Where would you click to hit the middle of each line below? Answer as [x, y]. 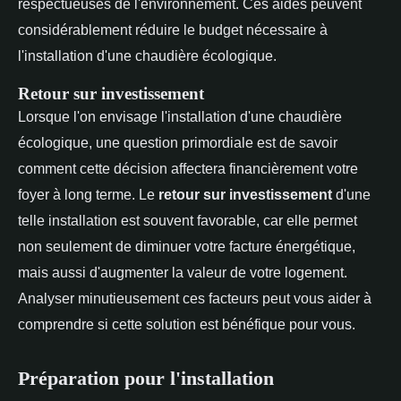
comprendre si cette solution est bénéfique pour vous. [187, 324]
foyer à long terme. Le [88, 194]
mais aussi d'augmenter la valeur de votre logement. [183, 272]
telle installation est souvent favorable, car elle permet [188, 220]
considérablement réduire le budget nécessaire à [173, 29]
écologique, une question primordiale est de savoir [178, 142]
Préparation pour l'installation [146, 378]
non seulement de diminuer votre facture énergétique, [187, 246]
